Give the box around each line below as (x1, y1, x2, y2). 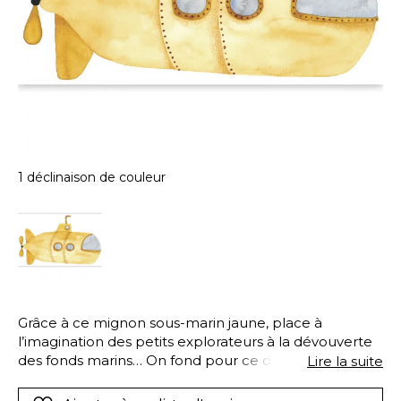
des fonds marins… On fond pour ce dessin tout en (18, 351, 358, 369)
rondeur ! (18, 370, 80, 388)
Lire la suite (307, 352, 383, 370)
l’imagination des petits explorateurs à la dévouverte (18, 332, 372, 350)
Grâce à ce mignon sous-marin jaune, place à (18, 313, 322, 331)
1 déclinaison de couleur (18, 169, 166, 185)
